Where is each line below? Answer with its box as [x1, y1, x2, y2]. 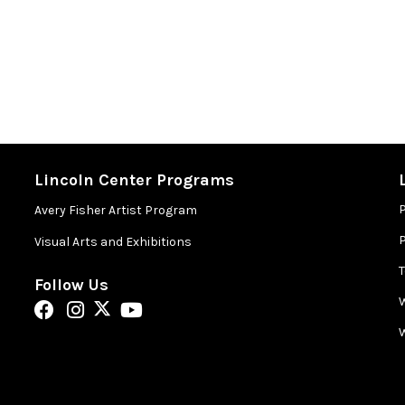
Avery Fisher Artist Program [33, 202, 197, 218]
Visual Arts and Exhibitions [33, 233, 192, 250]
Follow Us [33, 274, 108, 295]
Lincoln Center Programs [33, 169, 234, 190]
